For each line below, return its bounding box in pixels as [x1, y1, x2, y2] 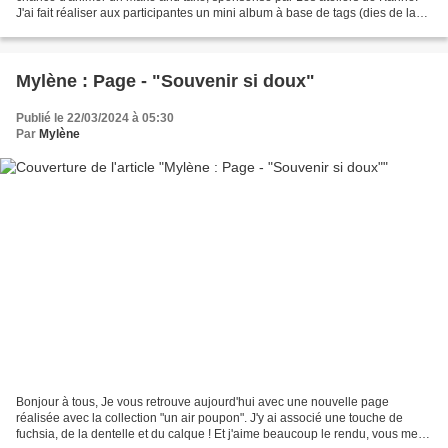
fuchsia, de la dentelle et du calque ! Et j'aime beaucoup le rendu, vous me [16, 426, 418, 441]
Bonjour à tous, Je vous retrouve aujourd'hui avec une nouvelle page [16, 394, 389, 409]
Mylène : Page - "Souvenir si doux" [16, 71, 315, 92]
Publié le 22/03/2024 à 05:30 [16, 111, 174, 126]
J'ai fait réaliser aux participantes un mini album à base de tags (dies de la [16, 6, 416, 21]
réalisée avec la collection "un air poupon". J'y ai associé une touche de [16, 410, 403, 425]
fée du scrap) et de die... [16, 22, 146, 37]
